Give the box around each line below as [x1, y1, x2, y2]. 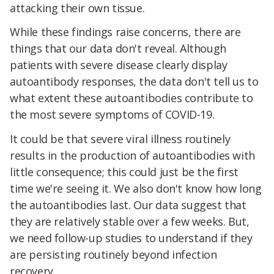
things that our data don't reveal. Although [10, 41, 226, 56]
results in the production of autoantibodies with [10, 148, 255, 163]
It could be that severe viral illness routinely [10, 131, 231, 147]
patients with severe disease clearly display [10, 57, 228, 73]
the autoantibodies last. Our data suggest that [10, 198, 246, 213]
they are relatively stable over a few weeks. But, [10, 214, 250, 229]
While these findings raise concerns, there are [10, 24, 241, 40]
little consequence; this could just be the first [10, 165, 239, 180]
